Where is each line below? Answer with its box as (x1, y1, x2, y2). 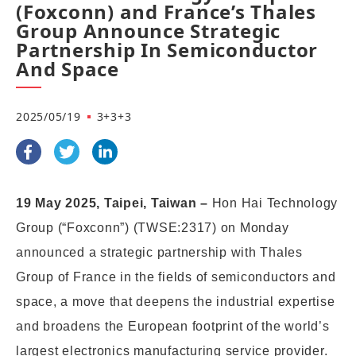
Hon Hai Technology (211, 196, 338, 210)
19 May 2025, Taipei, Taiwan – (16, 196, 212, 210)
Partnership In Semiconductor (16, 37, 318, 63)
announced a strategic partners (16, 246, 208, 259)
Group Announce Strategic (16, 17, 281, 44)
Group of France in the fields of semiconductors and (16, 270, 336, 284)
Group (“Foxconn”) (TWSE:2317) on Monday (16, 221, 289, 234)
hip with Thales (207, 246, 303, 259)
